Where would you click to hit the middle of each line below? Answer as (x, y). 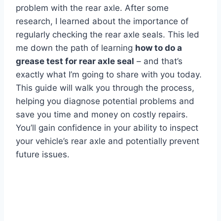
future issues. (43, 155)
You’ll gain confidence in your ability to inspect (107, 128)
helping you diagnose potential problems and (105, 101)
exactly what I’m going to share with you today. (109, 75)
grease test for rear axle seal (75, 61)
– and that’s (158, 61)
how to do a (159, 48)
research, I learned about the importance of (102, 21)
